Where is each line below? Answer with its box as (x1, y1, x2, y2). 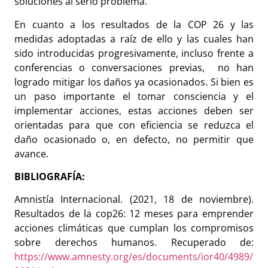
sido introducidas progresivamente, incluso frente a (14, 46, 254, 60)
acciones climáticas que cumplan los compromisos (14, 221, 254, 235)
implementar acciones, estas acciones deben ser (14, 103, 254, 117)
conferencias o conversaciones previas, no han (14, 60, 254, 74)
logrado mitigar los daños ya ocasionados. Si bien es (14, 75, 254, 89)
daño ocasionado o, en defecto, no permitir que (14, 132, 254, 146)
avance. (14, 147, 51, 160)
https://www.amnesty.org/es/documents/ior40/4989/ (14, 250, 253, 264)
